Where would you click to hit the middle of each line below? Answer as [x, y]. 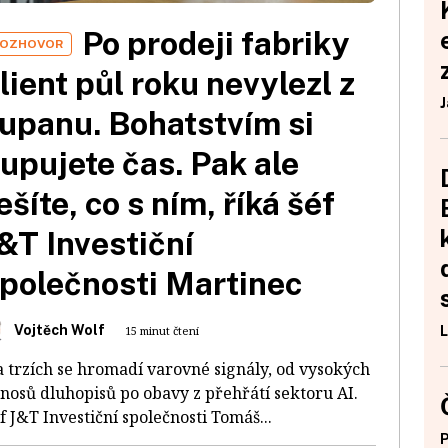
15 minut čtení [162, 330]
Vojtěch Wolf [59, 329]
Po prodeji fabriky [216, 43]
